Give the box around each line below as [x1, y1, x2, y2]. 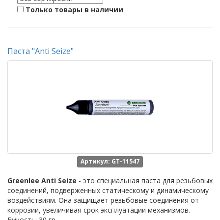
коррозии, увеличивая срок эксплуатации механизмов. [7, 205, 190, 215]
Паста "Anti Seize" [7, 46, 74, 56]
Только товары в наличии [26, 5, 123, 14]
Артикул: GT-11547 [81, 157, 139, 165]
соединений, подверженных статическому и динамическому [7, 186, 209, 195]
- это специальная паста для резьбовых [77, 176, 213, 185]
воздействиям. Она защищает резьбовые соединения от [7, 195, 199, 205]
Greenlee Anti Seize [7, 176, 77, 185]
